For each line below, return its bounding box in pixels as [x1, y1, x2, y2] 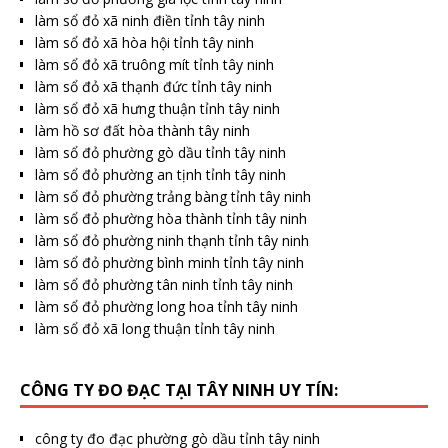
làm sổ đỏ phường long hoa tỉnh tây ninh [35, 296, 298, 316]
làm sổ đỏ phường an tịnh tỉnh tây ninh [35, 164, 286, 184]
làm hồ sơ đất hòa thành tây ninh [35, 120, 250, 140]
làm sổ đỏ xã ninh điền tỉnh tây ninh [35, 10, 265, 30]
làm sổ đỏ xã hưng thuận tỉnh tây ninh [35, 98, 280, 118]
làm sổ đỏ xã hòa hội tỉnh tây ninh [35, 32, 254, 52]
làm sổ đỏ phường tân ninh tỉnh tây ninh [35, 274, 293, 294]
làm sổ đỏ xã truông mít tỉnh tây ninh [35, 54, 274, 74]
